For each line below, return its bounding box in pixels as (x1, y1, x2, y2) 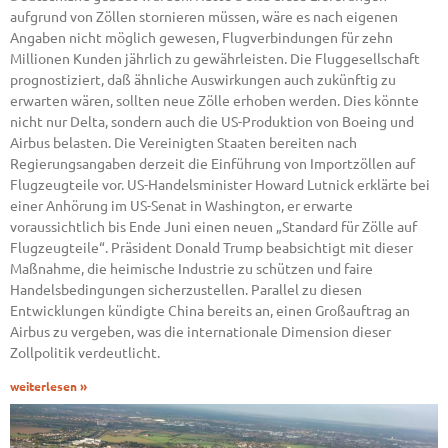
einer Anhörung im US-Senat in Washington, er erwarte (10, 196, 353, 215)
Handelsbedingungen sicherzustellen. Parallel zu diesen (10, 280, 362, 299)
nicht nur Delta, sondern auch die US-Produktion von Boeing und (10, 112, 414, 131)
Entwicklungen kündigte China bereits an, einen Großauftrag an (10, 301, 410, 320)
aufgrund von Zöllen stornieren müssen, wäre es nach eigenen (10, 7, 398, 26)
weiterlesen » (10, 380, 87, 394)
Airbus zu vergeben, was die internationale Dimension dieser (10, 322, 391, 341)
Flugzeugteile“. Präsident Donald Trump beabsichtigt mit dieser (10, 238, 413, 257)
